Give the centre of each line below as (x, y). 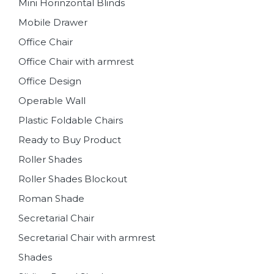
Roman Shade (51, 198)
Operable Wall (52, 100)
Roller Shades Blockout (73, 179)
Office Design (50, 81)
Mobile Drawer (53, 22)
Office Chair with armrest (76, 61)
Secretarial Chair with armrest (87, 237)
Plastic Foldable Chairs (71, 120)
